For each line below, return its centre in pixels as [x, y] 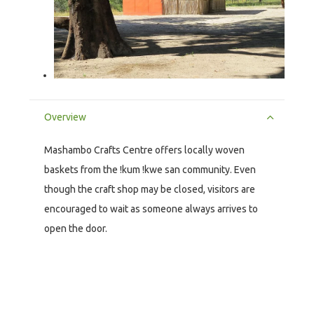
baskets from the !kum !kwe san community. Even [150, 169]
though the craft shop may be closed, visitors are [150, 189]
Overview [65, 117]
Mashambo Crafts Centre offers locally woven [144, 150]
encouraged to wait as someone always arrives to [151, 209]
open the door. [77, 228]
